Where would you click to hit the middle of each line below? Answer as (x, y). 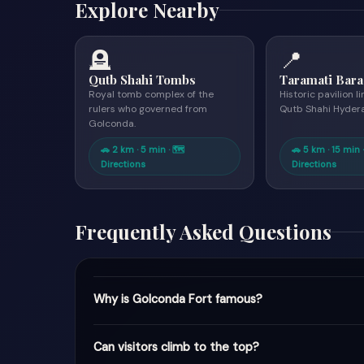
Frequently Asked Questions (203, 232)
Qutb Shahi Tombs (142, 80)
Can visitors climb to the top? (176, 347)
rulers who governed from (148, 109)
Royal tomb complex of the (151, 94)
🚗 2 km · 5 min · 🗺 (143, 149)
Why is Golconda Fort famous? (178, 299)
